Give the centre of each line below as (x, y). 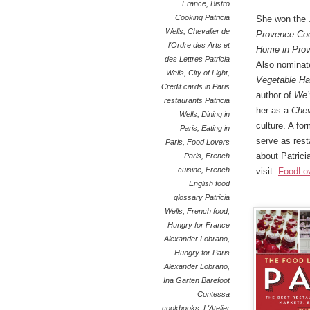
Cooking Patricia (202, 17)
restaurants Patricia (197, 100)
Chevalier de (209, 31)
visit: (267, 171)
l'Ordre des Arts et (199, 45)
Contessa (213, 294)
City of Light (208, 73)
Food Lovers (208, 142)
